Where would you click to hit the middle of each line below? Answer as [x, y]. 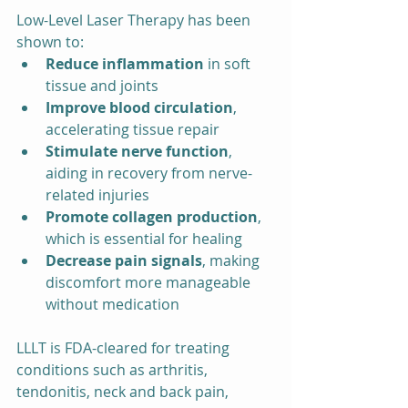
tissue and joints [102, 86]
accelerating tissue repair [133, 130]
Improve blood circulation [139, 108]
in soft [229, 64]
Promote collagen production [152, 217]
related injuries [97, 195]
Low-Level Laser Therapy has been [135, 20]
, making [233, 261]
